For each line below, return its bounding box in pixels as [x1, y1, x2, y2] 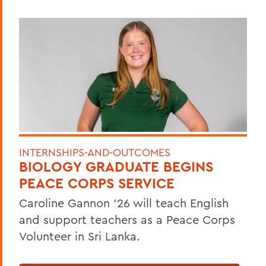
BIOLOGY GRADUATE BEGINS [19, 157, 213, 176]
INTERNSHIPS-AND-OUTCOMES [19, 145, 170, 160]
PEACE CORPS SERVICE [19, 174, 175, 193]
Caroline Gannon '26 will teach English [19, 195, 229, 211]
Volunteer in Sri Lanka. [19, 229, 140, 244]
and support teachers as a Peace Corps [19, 212, 235, 227]
